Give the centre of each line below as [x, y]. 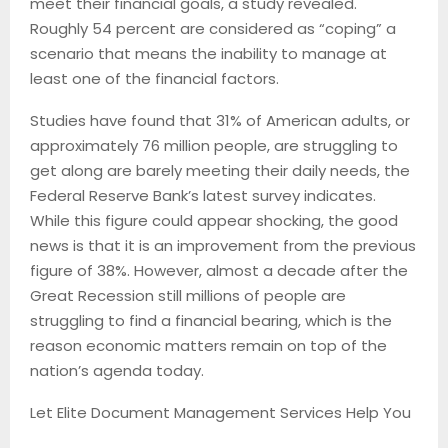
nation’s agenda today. [117, 370]
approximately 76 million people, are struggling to [214, 145]
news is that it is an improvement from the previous [223, 245]
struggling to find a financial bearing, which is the [211, 320]
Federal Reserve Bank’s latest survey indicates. [203, 195]
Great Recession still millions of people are [188, 295]
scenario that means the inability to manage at [208, 53]
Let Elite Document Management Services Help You [220, 412]
